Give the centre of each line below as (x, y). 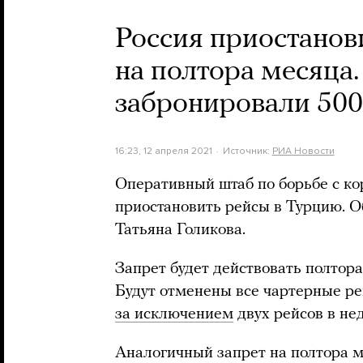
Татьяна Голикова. (180, 230)
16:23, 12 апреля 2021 (164, 151)
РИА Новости (303, 151)
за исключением (174, 314)
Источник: (247, 151)
